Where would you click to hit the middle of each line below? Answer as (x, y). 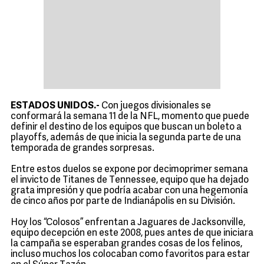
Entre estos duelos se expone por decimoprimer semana (129, 170)
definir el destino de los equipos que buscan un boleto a (126, 127)
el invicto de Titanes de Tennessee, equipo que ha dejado (130, 180)
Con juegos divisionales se (155, 106)
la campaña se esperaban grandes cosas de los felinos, (126, 244)
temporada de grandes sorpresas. (82, 148)
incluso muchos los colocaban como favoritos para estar (130, 255)
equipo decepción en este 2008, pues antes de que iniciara (132, 233)
